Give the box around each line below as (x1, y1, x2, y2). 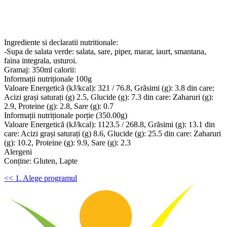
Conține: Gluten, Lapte (4, 156, 78, 165)
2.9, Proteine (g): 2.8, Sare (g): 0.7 (4, 101, 113, 110)
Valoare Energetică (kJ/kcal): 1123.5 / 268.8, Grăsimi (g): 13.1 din (4, 120, 215, 129)
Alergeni (4, 147, 32, 156)
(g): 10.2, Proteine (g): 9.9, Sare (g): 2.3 (4, 138, 131, 147)
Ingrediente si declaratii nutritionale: (4, 37, 118, 47)
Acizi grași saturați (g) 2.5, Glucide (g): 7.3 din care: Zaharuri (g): (4, 92, 213, 101)
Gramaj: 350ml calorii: (4, 65, 76, 74)
